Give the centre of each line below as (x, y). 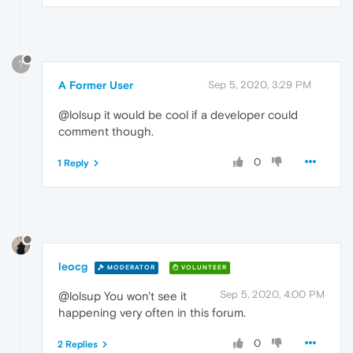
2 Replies (78, 345)
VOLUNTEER (203, 267)
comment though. (106, 132)
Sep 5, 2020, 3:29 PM (260, 85)
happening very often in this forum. (152, 313)
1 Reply (73, 163)
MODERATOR (130, 267)
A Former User (96, 85)
